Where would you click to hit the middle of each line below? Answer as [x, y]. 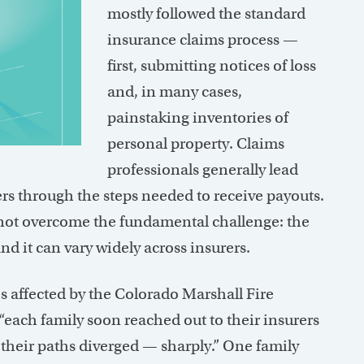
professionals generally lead [203, 170]
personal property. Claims [196, 144]
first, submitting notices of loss [212, 66]
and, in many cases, [175, 92]
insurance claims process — [203, 40]
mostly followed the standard [206, 14]
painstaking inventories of [198, 118]
